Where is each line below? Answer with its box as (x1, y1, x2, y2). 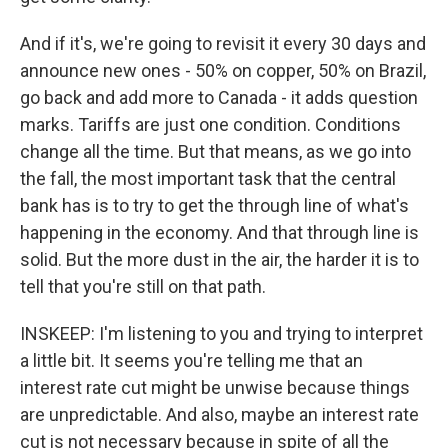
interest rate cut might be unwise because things (20, 377, 410, 398)
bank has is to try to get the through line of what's (20, 195, 409, 216)
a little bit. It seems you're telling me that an (20, 350, 363, 371)
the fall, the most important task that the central (20, 168, 396, 189)
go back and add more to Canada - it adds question (20, 87, 418, 108)
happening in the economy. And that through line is (20, 222, 419, 243)
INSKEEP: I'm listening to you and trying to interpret (20, 323, 423, 344)
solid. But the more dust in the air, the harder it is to (20, 249, 419, 270)
